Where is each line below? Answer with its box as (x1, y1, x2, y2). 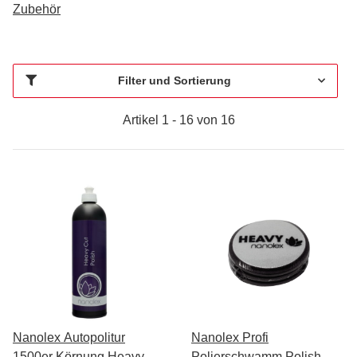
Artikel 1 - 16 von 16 (122, 112, 235, 127)
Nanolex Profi (191, 330, 269, 344)
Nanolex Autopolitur (13, 330, 125, 344)
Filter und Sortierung (117, 73, 231, 87)
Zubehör (13, 2, 61, 16)
